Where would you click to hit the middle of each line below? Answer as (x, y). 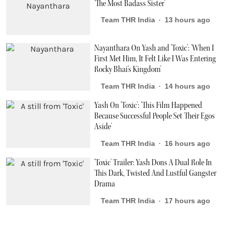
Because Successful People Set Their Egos (155, 116)
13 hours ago (188, 20)
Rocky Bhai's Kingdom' (128, 70)
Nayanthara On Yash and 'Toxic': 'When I (154, 48)
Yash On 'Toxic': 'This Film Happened (148, 106)
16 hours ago (188, 143)
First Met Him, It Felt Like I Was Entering (155, 59)
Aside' (103, 127)
